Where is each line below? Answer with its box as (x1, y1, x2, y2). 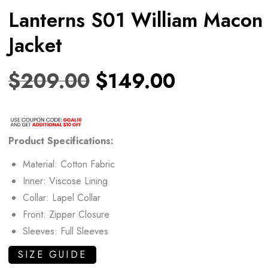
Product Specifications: (8, 133, 114, 148)
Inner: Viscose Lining (23, 173, 108, 188)
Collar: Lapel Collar (23, 190, 100, 205)
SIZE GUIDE (18, 247, 87, 261)
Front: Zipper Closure (23, 207, 109, 221)
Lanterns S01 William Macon (8, 5, 263, 34)
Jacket (8, 31, 62, 59)
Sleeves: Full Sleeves (23, 224, 108, 238)
